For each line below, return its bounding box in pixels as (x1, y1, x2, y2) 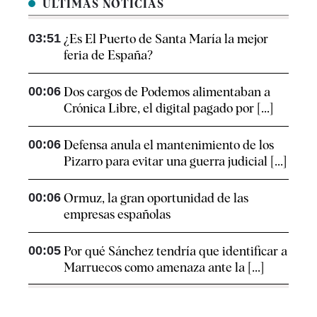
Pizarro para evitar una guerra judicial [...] (64, 153, 287, 168)
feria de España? (64, 47, 153, 62)
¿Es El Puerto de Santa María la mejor (64, 30, 268, 46)
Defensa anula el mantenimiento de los (64, 137, 274, 152)
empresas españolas (64, 206, 171, 221)
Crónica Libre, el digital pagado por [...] (64, 100, 273, 115)
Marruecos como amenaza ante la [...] (64, 259, 264, 275)
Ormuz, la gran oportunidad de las (64, 190, 248, 205)
